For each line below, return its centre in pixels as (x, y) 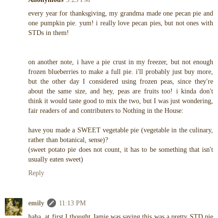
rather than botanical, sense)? (68, 140)
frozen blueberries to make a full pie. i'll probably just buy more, (121, 72)
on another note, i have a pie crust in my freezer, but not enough (121, 62)
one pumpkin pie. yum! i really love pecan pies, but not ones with (121, 23)
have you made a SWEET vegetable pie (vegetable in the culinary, (121, 130)
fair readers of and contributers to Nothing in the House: (106, 111)
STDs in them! (49, 33)
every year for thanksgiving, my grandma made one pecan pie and (121, 13)
